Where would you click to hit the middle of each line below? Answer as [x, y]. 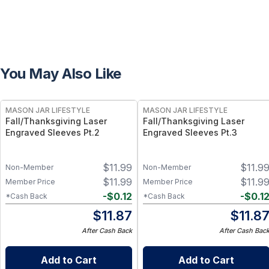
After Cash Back [107, 230]
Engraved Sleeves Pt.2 [53, 132]
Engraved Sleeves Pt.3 [190, 132]
